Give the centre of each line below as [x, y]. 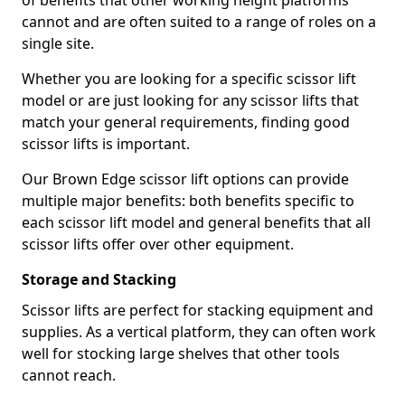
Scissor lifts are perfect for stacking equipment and [198, 310]
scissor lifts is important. [106, 144]
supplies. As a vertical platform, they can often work [199, 332]
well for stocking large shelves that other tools [181, 353]
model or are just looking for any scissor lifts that [190, 100]
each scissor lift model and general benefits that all [196, 222]
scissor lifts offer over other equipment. [158, 244]
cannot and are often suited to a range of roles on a [199, 22]
